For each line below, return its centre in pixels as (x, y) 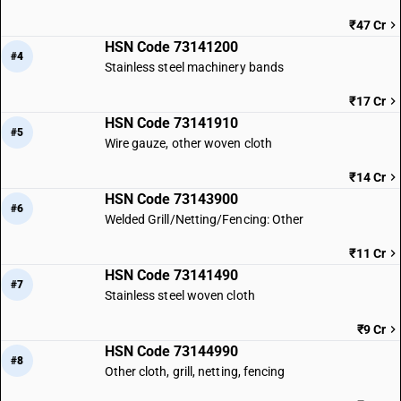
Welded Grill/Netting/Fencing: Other (204, 219)
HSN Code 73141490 (171, 275)
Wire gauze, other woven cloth (188, 143)
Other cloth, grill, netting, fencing (195, 371)
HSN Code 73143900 (171, 199)
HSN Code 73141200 (171, 47)
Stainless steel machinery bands (194, 67)
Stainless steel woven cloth (179, 295)
